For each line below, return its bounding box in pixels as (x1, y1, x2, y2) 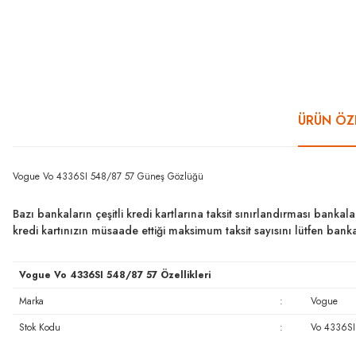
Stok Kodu (18, 320, 60, 335)
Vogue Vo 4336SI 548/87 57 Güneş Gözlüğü (13, 169, 203, 184)
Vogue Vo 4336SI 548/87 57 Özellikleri (18, 268, 211, 282)
